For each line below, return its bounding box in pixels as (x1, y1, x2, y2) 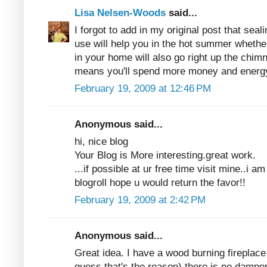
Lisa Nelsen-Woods (74, 7, 169, 18)
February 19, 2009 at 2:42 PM (74, 194, 206, 206)
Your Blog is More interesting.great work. (74, 149, 256, 161)
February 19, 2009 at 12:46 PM (74, 82, 211, 94)
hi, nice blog (74, 135, 128, 147)
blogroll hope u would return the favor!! (74, 176, 246, 188)
